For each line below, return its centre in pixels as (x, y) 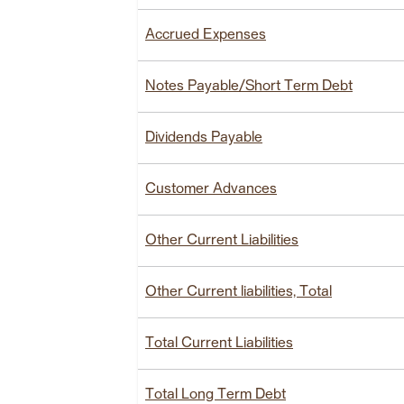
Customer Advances (211, 189)
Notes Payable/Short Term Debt (249, 86)
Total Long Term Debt (216, 395)
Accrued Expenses (206, 35)
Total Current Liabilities (219, 343)
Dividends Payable (204, 138)
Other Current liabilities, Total (239, 292)
